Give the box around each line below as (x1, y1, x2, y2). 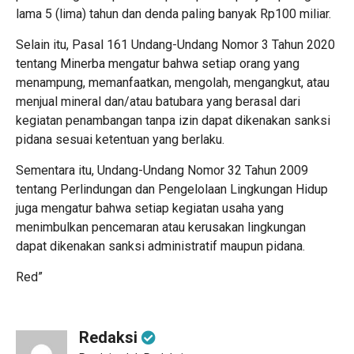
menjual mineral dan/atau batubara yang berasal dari (16, 93, 300, 109)
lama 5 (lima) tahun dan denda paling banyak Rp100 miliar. (16, 6, 331, 21)
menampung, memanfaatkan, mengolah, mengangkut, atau (16, 74, 330, 90)
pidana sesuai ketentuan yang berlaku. (16, 131, 224, 147)
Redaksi (79, 327, 141, 347)
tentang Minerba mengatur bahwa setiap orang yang (16, 55, 299, 71)
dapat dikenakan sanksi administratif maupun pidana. (16, 238, 305, 254)
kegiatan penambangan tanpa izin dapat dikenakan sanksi (16, 112, 330, 128)
